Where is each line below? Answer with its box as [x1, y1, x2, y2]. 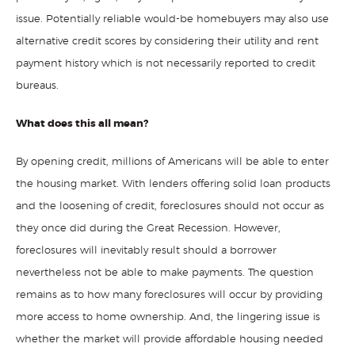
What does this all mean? [16, 119, 148, 129]
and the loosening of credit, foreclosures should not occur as [16, 201, 324, 212]
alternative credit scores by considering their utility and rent [16, 36, 319, 47]
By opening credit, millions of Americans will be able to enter [16, 157, 329, 167]
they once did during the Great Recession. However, [16, 223, 281, 234]
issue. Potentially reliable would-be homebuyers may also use [16, 14, 329, 25]
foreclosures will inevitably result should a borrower [16, 246, 277, 256]
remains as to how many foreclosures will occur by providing [16, 290, 323, 300]
